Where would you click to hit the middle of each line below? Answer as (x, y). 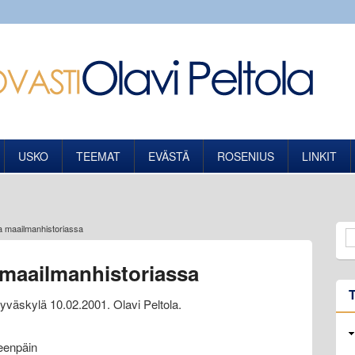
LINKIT (320, 156)
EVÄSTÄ (169, 156)
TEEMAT (99, 156)
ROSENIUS (246, 156)
